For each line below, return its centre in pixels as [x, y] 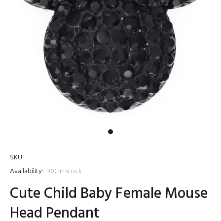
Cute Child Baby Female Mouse [109, 194]
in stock [70, 171]
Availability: [27, 171]
